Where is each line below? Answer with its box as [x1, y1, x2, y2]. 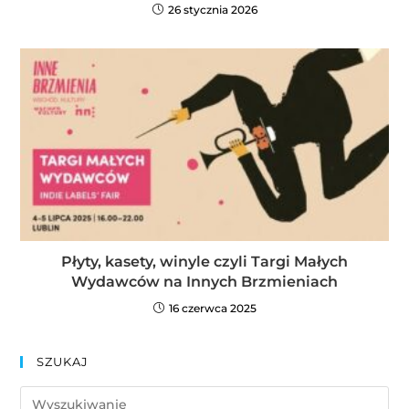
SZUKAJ [37, 354, 89, 370]
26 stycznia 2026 [167, 3, 257, 17]
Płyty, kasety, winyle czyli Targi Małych [61, 253, 348, 271]
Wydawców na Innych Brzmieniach [71, 273, 338, 291]
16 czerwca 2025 [168, 301, 257, 316]
